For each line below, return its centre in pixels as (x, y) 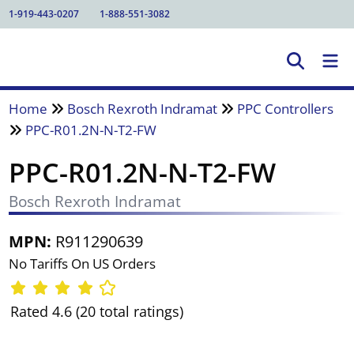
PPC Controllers (285, 108)
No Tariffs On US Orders (82, 263)
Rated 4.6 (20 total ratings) (96, 312)
